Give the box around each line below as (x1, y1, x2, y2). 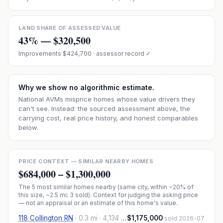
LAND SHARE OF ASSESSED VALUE (18, 24, 121, 31)
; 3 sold (67, 191, 88, 199)
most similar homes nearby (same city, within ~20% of (35, 183, 194, 191)
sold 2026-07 (164, 215, 205, 222)
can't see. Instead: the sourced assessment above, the (18, 105, 190, 112)
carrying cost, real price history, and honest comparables (18, 114, 198, 122)
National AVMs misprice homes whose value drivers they (18, 95, 195, 103)
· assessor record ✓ (92, 50, 151, 57)
